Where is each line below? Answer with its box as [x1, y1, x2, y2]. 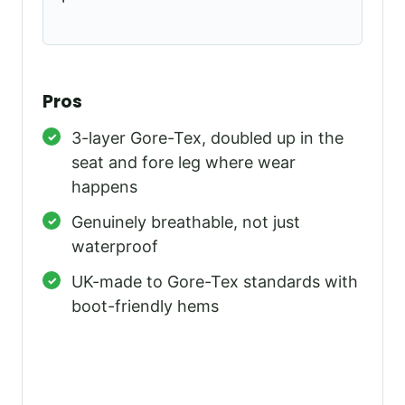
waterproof [71, 237, 158, 257]
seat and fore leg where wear [71, 153, 296, 173]
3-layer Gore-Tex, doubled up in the [71, 128, 344, 148]
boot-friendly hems [71, 297, 219, 316]
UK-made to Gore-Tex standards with [71, 272, 358, 292]
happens [71, 177, 137, 197]
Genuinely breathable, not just [71, 212, 300, 232]
